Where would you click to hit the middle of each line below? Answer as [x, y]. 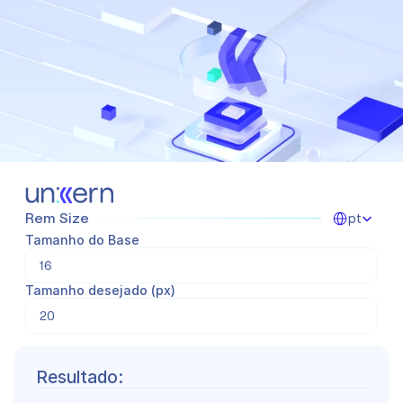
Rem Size [57, 218]
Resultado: [80, 377]
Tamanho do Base [82, 240]
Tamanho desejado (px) [100, 290]
